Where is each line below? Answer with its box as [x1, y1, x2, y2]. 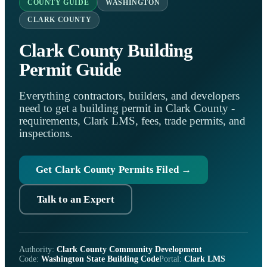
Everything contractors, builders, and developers [19, 90, 240, 103]
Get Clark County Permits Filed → [36, 164, 192, 176]
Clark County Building [19, 39, 193, 61]
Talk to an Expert [36, 193, 115, 205]
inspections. [19, 128, 73, 140]
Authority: [19, 245, 57, 254]
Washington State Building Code [41, 254, 159, 264]
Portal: [159, 254, 184, 264]
